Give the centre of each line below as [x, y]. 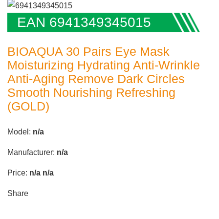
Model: [20, 131]
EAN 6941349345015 [84, 22]
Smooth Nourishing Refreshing [91, 92]
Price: [18, 173]
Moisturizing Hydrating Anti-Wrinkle [104, 65]
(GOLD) [28, 106]
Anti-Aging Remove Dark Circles [96, 78]
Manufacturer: [32, 152]
